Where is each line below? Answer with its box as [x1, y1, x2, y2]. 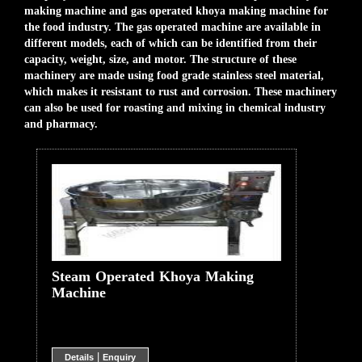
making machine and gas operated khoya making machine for [24, 5, 328, 18]
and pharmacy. [24, 118, 98, 131]
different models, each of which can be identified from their [24, 37, 317, 50]
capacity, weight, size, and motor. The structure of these [24, 53, 297, 66]
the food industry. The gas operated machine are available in [24, 21, 321, 34]
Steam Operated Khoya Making [51, 267, 254, 284]
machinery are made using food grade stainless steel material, [24, 69, 324, 82]
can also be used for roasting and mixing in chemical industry [24, 102, 326, 115]
